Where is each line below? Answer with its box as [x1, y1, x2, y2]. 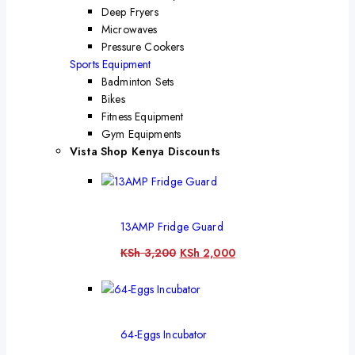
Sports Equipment [70, 56, 151, 73]
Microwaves [101, 21, 158, 38]
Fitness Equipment [101, 109, 184, 125]
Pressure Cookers [101, 39, 185, 55]
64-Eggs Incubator [120, 326, 208, 343]
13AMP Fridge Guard [120, 218, 223, 235]
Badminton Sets [101, 74, 174, 90]
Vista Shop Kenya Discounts [70, 143, 220, 160]
